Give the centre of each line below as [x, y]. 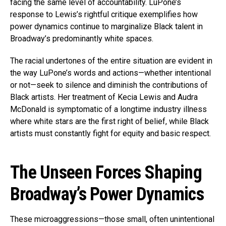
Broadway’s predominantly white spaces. [82, 38]
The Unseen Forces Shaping [106, 172]
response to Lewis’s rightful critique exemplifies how [104, 14]
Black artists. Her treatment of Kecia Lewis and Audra [104, 97]
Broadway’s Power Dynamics [107, 194]
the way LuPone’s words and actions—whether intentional [110, 73]
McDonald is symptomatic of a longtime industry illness [108, 109]
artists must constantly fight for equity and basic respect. [110, 133]
